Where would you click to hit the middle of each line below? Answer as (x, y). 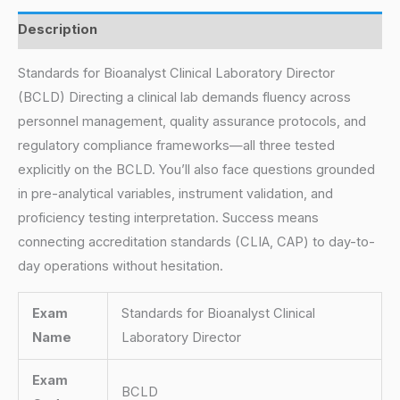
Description (58, 30)
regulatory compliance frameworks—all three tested (176, 146)
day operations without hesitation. (121, 267)
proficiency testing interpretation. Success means (168, 218)
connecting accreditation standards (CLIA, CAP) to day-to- (196, 242)
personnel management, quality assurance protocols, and (192, 122)
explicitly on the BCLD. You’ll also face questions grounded (196, 170)
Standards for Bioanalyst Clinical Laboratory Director (176, 74)
